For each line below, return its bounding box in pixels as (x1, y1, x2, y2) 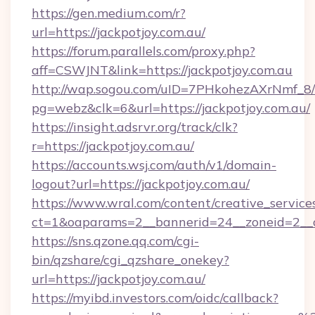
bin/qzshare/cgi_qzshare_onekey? (32, 252, 229, 268)
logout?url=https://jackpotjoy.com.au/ (32, 176, 250, 192)
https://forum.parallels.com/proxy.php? (32, 43, 255, 59)
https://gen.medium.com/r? (32, 5, 186, 21)
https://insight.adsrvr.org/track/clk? (32, 119, 238, 135)
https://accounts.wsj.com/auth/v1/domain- (32, 157, 276, 173)
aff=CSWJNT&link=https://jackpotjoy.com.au (32, 62, 292, 78)
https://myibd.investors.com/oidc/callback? (32, 290, 278, 306)
